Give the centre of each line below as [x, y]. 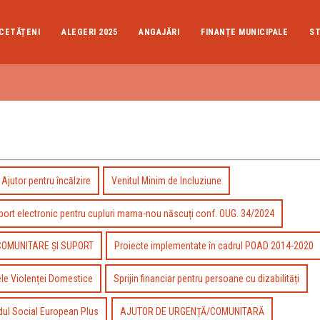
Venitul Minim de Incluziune [167, 181]
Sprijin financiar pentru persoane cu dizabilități [207, 278]
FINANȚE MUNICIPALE [245, 32]
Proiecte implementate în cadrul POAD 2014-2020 [214, 246]
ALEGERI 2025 [90, 32]
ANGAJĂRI [159, 32]
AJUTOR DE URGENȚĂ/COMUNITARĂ [192, 311]
